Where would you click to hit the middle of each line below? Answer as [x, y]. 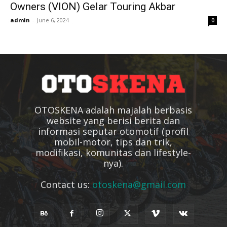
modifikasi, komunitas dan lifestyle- [113, 152]
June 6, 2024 [53, 20]
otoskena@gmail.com [139, 184]
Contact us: [67, 184]
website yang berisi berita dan [113, 120]
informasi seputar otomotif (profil [113, 131]
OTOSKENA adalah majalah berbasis [113, 110]
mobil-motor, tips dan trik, [113, 142]
